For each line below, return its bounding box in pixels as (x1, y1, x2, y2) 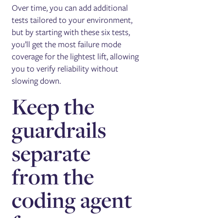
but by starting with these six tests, (12, 26, 130, 38)
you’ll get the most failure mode (12, 38, 122, 50)
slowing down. (12, 74, 61, 87)
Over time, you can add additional (12, 1, 128, 14)
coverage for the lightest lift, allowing (12, 50, 139, 62)
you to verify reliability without (12, 62, 119, 74)
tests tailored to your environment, (12, 14, 133, 26)
